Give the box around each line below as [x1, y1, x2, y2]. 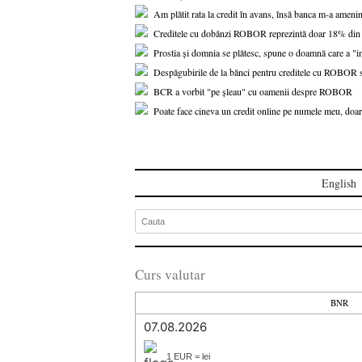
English [322, 175, 356, 191]
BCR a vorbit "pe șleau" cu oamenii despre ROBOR [154, 85, 352, 98]
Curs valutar [135, 265, 205, 284]
